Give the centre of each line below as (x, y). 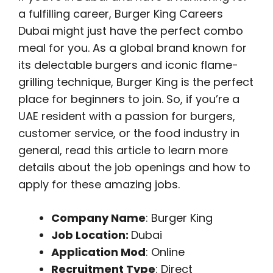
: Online (165, 252)
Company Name (98, 218)
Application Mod (98, 252)
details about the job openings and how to (134, 167)
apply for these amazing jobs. (99, 184)
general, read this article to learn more (123, 150)
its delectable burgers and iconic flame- (128, 65)
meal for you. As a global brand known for (133, 48)
